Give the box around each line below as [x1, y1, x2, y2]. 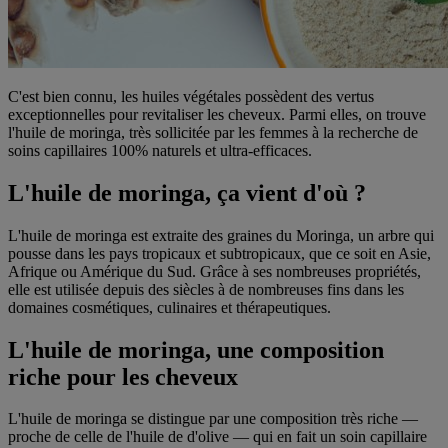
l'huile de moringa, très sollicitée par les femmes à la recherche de [8, 123, 418, 141]
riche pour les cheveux [8, 363, 238, 390]
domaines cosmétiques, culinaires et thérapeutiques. [8, 298, 331, 316]
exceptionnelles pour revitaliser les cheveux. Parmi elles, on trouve [8, 105, 426, 123]
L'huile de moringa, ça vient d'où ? [8, 179, 366, 206]
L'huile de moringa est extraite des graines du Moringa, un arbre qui [8, 226, 434, 244]
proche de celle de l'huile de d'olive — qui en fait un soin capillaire [8, 428, 427, 446]
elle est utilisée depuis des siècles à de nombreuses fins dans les [8, 280, 404, 298]
